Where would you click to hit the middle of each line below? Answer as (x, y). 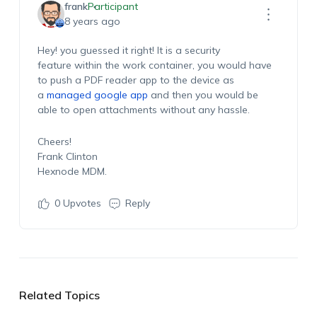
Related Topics (59, 295)
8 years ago (92, 21)
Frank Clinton (67, 156)
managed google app (97, 95)
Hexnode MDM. (72, 171)
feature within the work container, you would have (154, 65)
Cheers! (54, 142)
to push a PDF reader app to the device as (136, 80)
